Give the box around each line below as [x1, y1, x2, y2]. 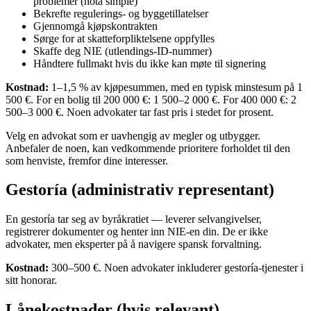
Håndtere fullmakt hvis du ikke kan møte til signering [33, 57, 266, 69]
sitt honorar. [6, 274, 57, 287]
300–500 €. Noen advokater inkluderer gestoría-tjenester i [49, 262, 303, 274]
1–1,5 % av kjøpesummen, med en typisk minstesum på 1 [49, 81, 303, 93]
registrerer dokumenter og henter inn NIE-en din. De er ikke [6, 226, 268, 238]
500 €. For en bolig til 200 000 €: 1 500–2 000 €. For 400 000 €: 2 [6, 93, 296, 106]
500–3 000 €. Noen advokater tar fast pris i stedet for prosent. [6, 106, 274, 118]
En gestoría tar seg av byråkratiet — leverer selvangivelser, [6, 213, 262, 226]
